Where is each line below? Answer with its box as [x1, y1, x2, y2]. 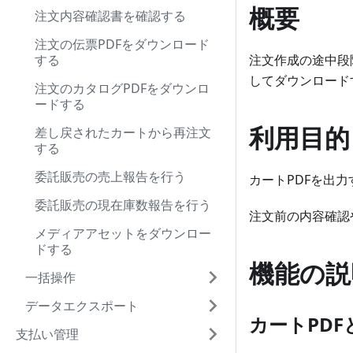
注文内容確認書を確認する [35, 7, 186, 24]
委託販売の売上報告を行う [35, 168, 186, 185]
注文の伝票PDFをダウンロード [35, 35, 210, 53]
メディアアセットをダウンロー [35, 225, 211, 242]
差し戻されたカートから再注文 [35, 124, 211, 141]
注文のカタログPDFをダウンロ [35, 80, 210, 97]
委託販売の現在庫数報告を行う [35, 196, 211, 214]
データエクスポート [25, 297, 139, 314]
